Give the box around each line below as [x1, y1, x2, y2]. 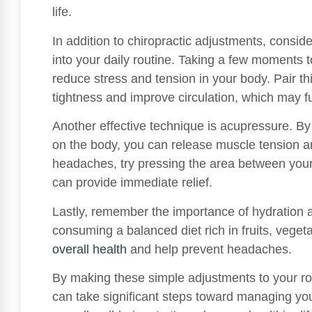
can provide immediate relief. [52, 175, 212, 190]
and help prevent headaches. [127, 242, 292, 256]
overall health [52, 242, 127, 256]
